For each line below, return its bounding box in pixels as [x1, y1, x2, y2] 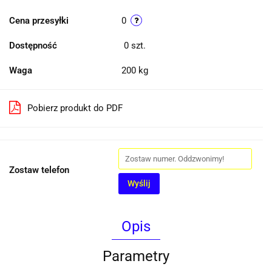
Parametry [103, 248, 169, 265]
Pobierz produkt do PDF [27, 103, 123, 114]
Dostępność [9, 40, 57, 52]
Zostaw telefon [9, 165, 69, 176]
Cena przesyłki [9, 15, 69, 27]
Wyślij [127, 178, 151, 189]
